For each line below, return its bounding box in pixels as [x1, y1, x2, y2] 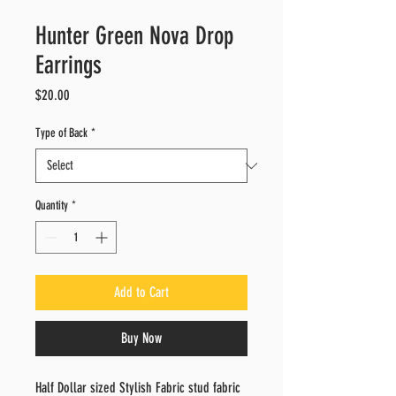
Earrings [35, 50, 102, 80]
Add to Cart [114, 284, 169, 301]
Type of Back [35, 126, 88, 141]
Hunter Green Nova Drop [35, 21, 233, 50]
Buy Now [121, 330, 162, 346]
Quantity [35, 198, 68, 213]
